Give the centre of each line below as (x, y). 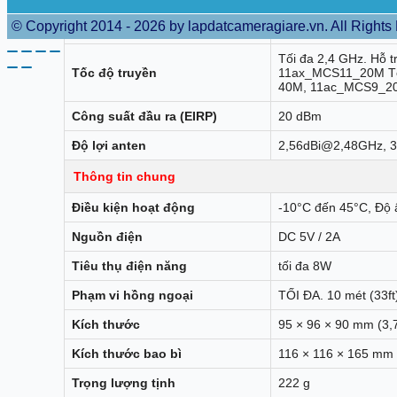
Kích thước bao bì (127, 353)
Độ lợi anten (109, 145)
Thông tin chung (125, 176)
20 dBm (300, 116)
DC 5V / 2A (309, 236)
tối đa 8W (305, 265)
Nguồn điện (107, 236)
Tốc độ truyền (114, 72)
